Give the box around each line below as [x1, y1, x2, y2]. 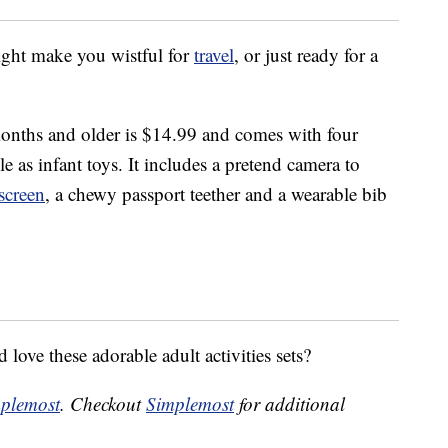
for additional [234, 391, 345, 417]
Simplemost [146, 391, 234, 417]
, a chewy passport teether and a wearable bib [45, 181, 387, 207]
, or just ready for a [234, 42, 378, 68]
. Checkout [60, 391, 146, 417]
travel [194, 42, 234, 68]
